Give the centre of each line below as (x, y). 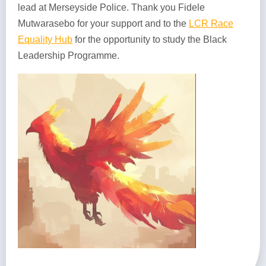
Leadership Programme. (69, 56)
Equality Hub (45, 40)
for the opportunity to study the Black (150, 40)
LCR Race (211, 24)
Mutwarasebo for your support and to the (103, 24)
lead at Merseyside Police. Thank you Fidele (111, 8)
